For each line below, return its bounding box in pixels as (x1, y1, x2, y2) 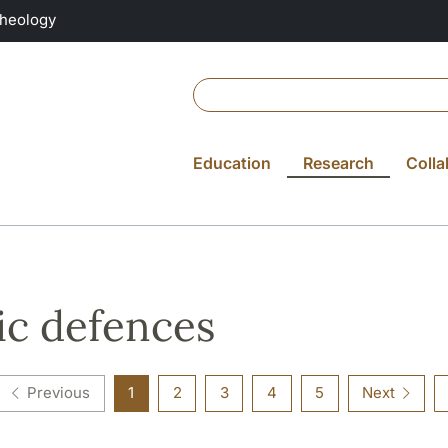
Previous (27, 383, 91, 403)
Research (303, 152, 374, 173)
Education (193, 152, 271, 173)
